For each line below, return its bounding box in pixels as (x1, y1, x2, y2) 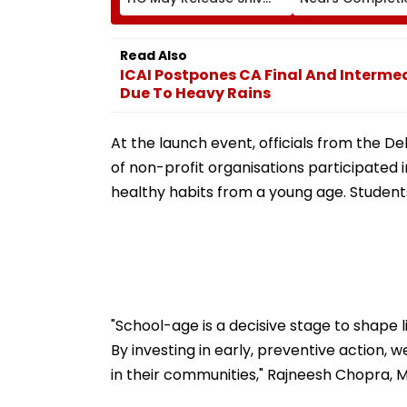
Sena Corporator (127, 5, 241, 24)
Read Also (120, 45, 187, 65)
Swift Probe (127, 54, 202, 73)
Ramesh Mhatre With (127, 21, 264, 40)
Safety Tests (300, 37, 382, 56)
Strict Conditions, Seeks (127, 37, 282, 56)
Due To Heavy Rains (120, 82, 271, 104)
